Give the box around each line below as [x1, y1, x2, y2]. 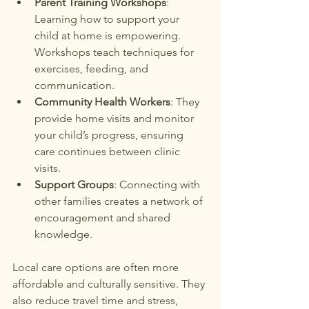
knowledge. [34, 228, 92, 241]
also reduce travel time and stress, [12, 294, 181, 307]
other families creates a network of [34, 195, 206, 208]
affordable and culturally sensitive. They [12, 277, 208, 290]
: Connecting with [114, 178, 203, 191]
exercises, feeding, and [34, 62, 151, 75]
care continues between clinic [34, 145, 183, 158]
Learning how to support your [34, 12, 182, 26]
